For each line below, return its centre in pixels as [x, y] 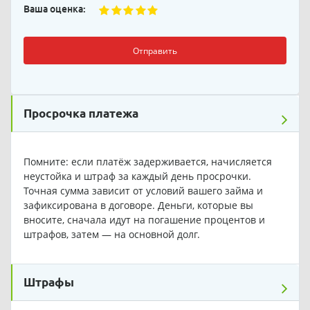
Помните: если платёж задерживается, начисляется [147, 162]
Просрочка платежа [81, 113]
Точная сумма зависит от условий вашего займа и [143, 191]
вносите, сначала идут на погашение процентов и [144, 220]
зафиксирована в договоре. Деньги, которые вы [138, 206]
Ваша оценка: [54, 9]
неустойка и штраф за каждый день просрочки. [137, 176]
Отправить [155, 51]
